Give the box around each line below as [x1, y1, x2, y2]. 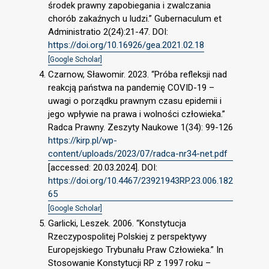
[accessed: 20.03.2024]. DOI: [48, 162, 157, 173]
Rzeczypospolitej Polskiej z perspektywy [48, 231, 207, 242]
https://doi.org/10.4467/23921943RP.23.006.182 [48, 175, 233, 186]
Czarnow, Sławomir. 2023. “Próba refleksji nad [48, 68, 227, 80]
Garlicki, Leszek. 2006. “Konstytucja [48, 217, 186, 229]
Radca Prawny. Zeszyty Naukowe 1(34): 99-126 [48, 121, 233, 133]
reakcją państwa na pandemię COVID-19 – [48, 82, 214, 93]
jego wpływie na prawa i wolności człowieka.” [48, 108, 225, 119]
